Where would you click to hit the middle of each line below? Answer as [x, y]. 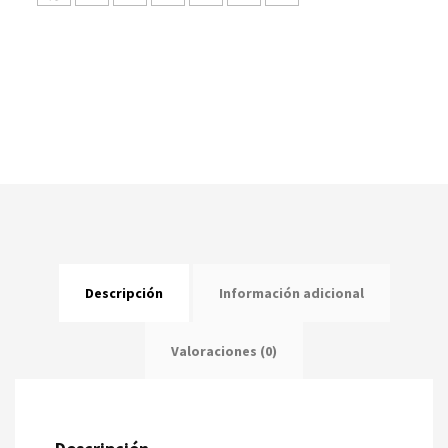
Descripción [123, 292]
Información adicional [291, 292]
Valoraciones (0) [224, 350]
